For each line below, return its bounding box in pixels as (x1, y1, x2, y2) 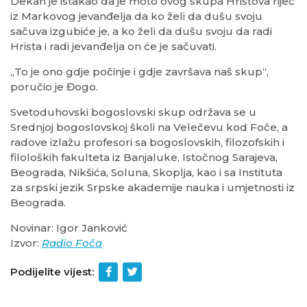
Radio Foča (42, 236, 102, 250)
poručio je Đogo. (10, 80, 98, 94)
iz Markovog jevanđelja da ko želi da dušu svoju (10, 10, 262, 23)
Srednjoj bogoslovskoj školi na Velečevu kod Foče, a (10, 121, 288, 134)
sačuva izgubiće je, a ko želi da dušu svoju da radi (10, 25, 272, 38)
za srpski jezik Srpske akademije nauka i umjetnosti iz (10, 181, 295, 195)
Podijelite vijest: (10, 265, 94, 279)
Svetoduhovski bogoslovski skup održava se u (10, 106, 256, 119)
